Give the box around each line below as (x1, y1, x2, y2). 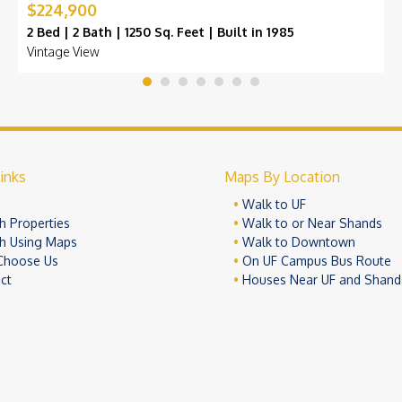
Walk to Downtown (241, 234, 355, 250)
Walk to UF (241, 197, 306, 213)
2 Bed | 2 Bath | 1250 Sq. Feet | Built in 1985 (27, 24, 294, 40)
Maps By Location (223, 167, 340, 187)
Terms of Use (300, 379, 378, 395)
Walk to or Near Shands (241, 215, 382, 232)
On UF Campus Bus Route (241, 253, 391, 269)
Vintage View (27, 44, 100, 60)
